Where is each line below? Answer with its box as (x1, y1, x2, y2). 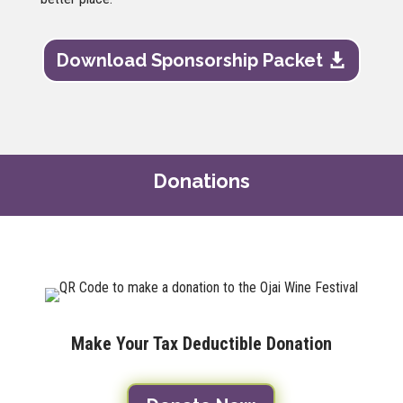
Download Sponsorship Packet (56, 49, 323, 71)
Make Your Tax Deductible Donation (70, 333, 332, 355)
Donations (152, 168, 250, 193)
